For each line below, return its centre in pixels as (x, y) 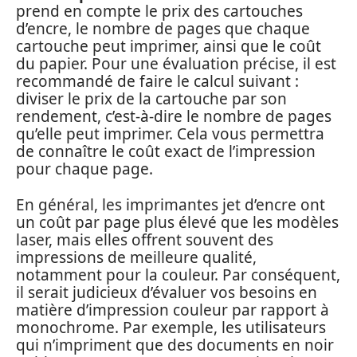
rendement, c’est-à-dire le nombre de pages (174, 116)
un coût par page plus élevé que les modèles (177, 222)
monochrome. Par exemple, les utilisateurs (171, 327)
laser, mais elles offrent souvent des (145, 239)
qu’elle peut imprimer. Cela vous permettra (170, 134)
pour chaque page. (84, 169)
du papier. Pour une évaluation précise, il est (176, 64)
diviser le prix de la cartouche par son (151, 99)
